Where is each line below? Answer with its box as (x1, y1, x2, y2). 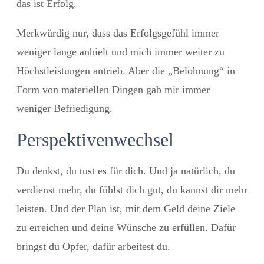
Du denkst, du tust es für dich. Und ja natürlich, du (16, 164, 235, 177)
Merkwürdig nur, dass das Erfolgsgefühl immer (16, 27, 219, 39)
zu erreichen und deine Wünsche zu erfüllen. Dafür (16, 221, 236, 233)
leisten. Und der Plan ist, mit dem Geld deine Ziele (16, 202, 235, 214)
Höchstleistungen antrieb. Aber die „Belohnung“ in (16, 64, 235, 77)
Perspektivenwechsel (16, 128, 174, 150)
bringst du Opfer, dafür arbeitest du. (16, 240, 170, 252)
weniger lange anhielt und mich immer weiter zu (16, 45, 225, 58)
